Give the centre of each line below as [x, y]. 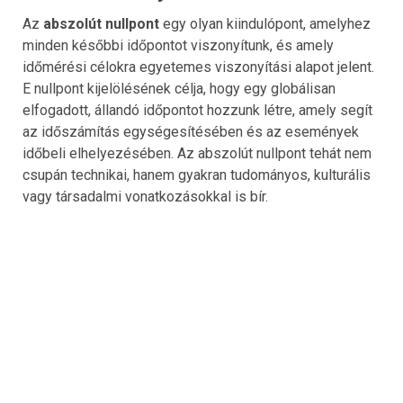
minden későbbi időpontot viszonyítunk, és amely [178, 45]
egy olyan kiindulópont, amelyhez [265, 23]
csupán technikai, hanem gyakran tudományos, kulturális [197, 175]
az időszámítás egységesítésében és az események [191, 131]
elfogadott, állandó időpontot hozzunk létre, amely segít [197, 110]
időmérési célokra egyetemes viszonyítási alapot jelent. [198, 67]
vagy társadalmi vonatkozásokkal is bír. [145, 196]
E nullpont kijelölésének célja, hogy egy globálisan [179, 88]
